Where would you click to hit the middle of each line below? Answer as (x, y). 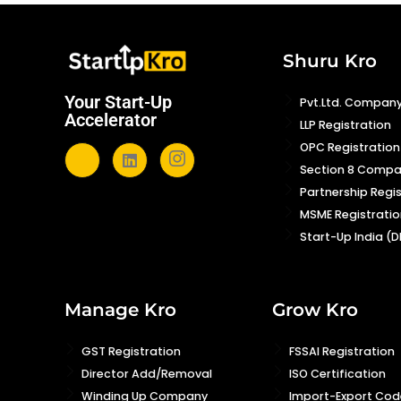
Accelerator (113, 120)
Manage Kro (120, 310)
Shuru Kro (330, 61)
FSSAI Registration (341, 352)
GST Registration (131, 352)
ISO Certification (337, 374)
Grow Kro (315, 310)
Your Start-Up (118, 102)
